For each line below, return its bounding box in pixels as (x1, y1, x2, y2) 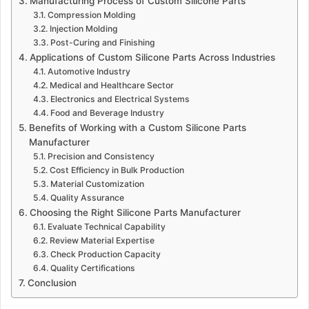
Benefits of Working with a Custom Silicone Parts (28, 122, 246, 134)
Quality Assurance (50, 192, 124, 203)
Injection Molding (49, 23, 118, 34)
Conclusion (27, 277, 77, 289)
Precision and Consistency (47, 151, 154, 162)
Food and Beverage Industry (50, 108, 164, 119)
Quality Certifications (50, 263, 135, 274)
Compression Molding (47, 10, 136, 21)
